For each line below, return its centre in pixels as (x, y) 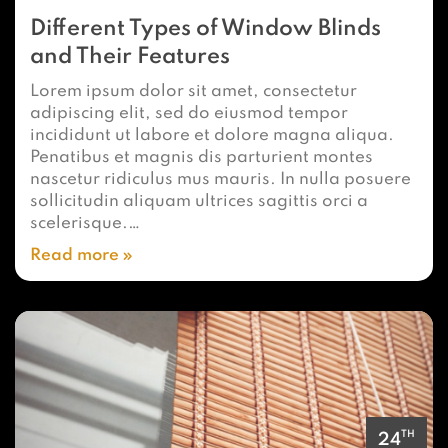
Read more (76, 255)
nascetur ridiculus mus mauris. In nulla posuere (220, 179)
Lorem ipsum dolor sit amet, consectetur (193, 91)
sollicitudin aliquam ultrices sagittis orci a (199, 201)
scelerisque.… (85, 223)
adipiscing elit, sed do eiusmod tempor (189, 113)
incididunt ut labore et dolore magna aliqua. (212, 135)
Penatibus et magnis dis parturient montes (201, 157)
